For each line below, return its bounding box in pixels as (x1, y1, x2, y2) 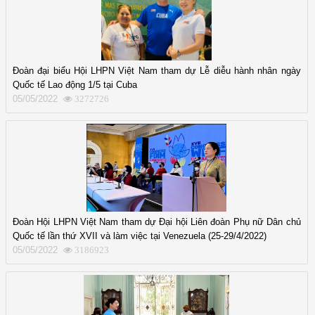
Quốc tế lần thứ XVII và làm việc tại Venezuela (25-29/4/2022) (13, 230, 266, 241)
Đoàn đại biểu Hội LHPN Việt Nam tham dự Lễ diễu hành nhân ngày (13, 65, 301, 76)
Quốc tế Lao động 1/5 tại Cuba (13, 79, 137, 90)
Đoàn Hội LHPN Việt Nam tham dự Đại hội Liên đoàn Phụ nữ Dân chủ (13, 216, 301, 227)
